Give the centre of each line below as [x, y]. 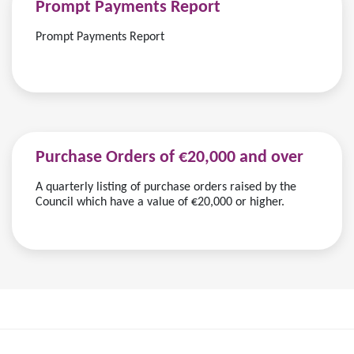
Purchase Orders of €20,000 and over [169, 158]
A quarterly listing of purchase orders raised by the [166, 187]
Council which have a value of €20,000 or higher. [160, 202]
